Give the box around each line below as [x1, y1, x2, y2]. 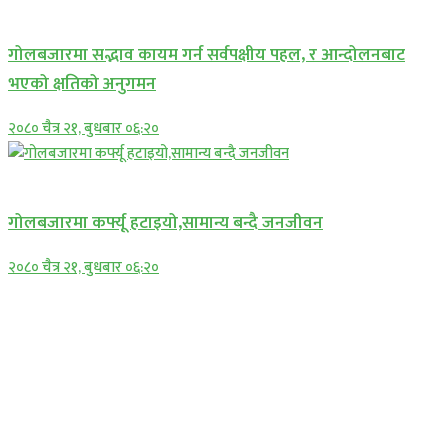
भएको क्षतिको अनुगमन [8, 69, 156, 99]
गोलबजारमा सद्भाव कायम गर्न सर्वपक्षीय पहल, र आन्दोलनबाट [8, 40, 405, 70]
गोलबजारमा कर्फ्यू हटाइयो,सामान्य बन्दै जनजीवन [8, 208, 323, 238]
